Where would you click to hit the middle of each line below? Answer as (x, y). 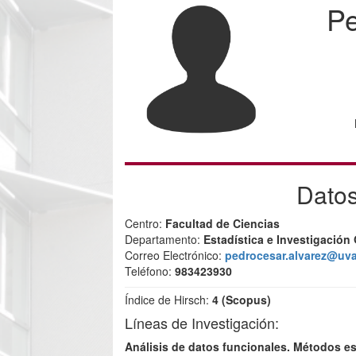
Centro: (145, 223)
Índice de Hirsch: (169, 300)
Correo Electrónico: (175, 255)
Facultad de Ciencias (223, 223)
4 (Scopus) (242, 300)
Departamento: (164, 239)
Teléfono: (150, 271)
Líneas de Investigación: (202, 323)
